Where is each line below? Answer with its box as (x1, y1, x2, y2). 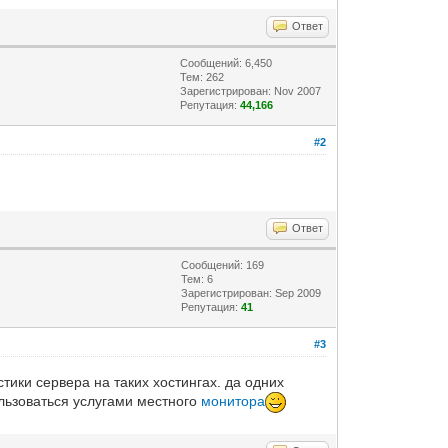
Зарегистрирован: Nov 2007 (180, 84, 322, 97)
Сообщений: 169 (181, 258, 265, 271)
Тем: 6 (181, 272, 214, 285)
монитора (201, 393, 266, 410)
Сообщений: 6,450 (180, 56, 273, 69)
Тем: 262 (180, 70, 225, 83)
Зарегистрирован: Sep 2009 (181, 286, 322, 299)
